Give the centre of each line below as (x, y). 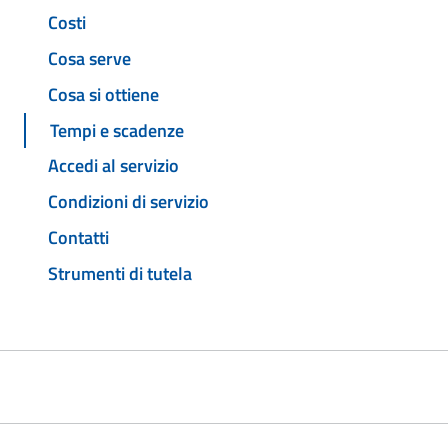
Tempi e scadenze (117, 130)
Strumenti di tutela (120, 273)
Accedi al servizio (113, 166)
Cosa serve (89, 59)
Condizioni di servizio (128, 202)
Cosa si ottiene (103, 94)
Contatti (78, 237)
